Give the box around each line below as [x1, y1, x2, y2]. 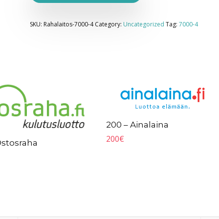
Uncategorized [123, 20, 164, 28]
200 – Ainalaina [106, 120, 169, 130]
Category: [94, 20, 123, 28]
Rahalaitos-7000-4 [43, 20, 93, 28]
